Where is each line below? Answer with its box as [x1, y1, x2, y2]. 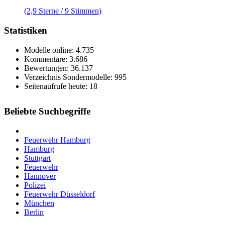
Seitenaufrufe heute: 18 [24, 81, 97, 90]
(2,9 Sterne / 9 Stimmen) [24, 7, 101, 16]
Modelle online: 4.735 [24, 45, 94, 54]
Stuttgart [24, 153, 51, 162]
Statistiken [4, 25, 47, 36]
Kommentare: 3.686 [24, 54, 87, 63]
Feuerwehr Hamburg [24, 135, 90, 144]
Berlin [24, 207, 44, 216]
